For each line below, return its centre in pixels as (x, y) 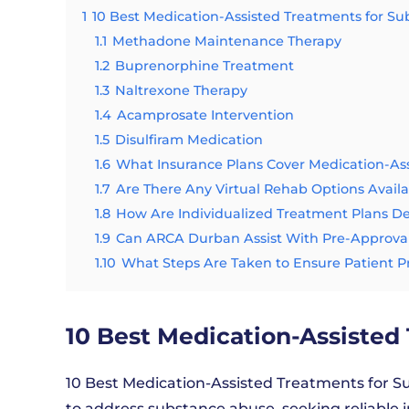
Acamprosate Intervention (205, 115)
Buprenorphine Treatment (204, 66)
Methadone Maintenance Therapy (227, 41)
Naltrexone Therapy (181, 90)
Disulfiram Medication (189, 140)
